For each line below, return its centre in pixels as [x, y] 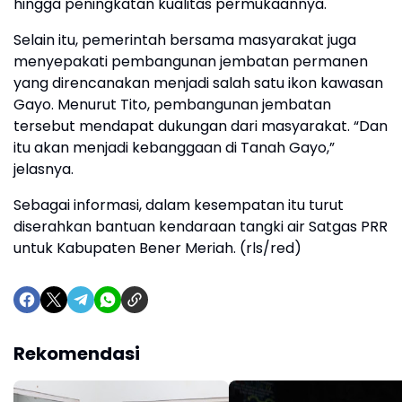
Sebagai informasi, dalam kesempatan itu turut [179, 205]
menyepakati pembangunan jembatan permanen [191, 61]
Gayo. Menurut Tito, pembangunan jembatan [172, 105]
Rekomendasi [77, 354]
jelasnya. [44, 169]
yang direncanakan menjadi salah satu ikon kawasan [198, 83]
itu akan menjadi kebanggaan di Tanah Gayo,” [174, 148]
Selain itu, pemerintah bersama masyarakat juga [185, 40]
